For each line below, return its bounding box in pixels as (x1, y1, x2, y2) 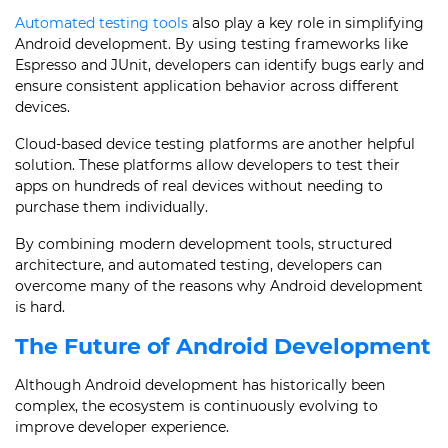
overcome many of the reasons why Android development (15, 277, 423, 295)
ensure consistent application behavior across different (15, 77, 399, 95)
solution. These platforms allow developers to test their (15, 156, 400, 174)
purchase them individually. (15, 198, 208, 216)
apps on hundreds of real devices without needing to (15, 177, 383, 195)
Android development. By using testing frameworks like (15, 35, 408, 53)
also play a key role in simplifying (188, 14, 424, 32)
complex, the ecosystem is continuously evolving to (15, 397, 378, 415)
